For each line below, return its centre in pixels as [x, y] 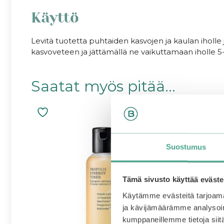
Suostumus [186, 147]
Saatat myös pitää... [103, 86]
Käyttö [55, 17]
